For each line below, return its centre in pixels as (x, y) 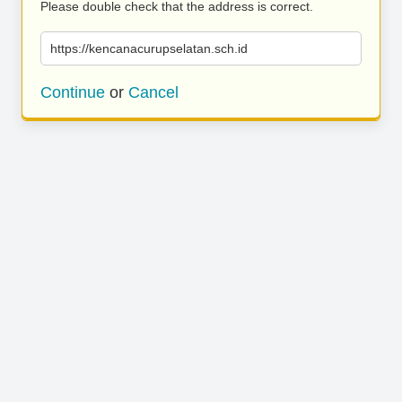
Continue (73, 92)
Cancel (153, 92)
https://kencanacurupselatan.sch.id (149, 48)
